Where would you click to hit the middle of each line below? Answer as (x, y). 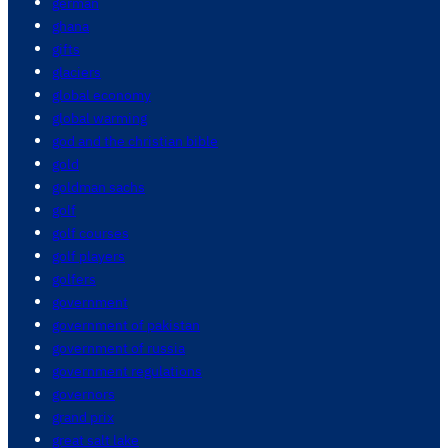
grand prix (83, 417)
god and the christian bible (135, 141)
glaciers (76, 72)
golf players (88, 256)
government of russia (118, 348)
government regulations (127, 371)
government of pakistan (126, 325)
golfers (74, 279)
